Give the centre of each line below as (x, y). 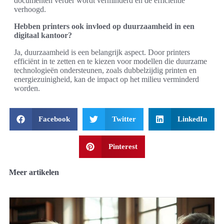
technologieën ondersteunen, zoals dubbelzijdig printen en (105, 70)
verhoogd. (30, 9)
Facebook (54, 119)
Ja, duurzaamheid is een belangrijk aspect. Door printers (102, 52)
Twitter (124, 119)
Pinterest (123, 146)
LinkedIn (192, 119)
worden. (27, 88)
